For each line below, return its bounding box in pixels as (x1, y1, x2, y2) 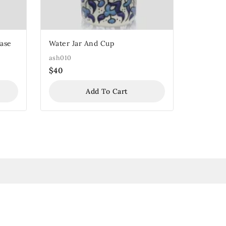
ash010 (48, 53, 72, 62)
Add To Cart (86, 86, 128, 96)
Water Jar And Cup (48, 38, 115, 48)
